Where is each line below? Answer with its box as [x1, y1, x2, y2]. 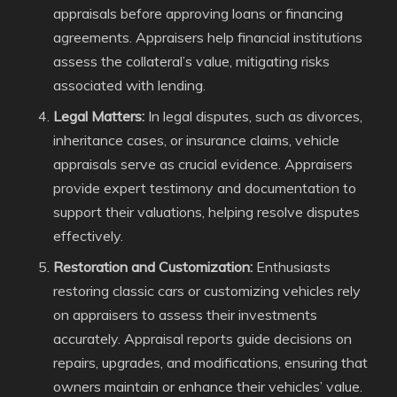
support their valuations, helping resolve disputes [53, 203, 360, 221]
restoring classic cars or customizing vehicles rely [53, 282, 361, 300]
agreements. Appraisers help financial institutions [53, 28, 362, 46]
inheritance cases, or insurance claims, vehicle [53, 131, 339, 149]
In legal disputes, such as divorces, [144, 107, 362, 125]
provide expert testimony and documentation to [53, 179, 356, 197]
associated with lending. [53, 76, 206, 94]
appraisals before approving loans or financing [53, 4, 343, 22]
